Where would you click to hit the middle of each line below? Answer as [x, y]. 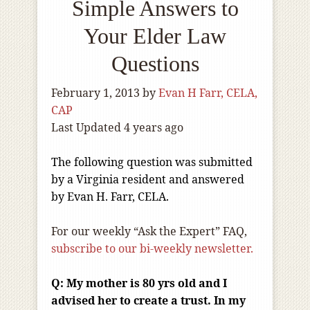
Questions [155, 64]
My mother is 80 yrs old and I [147, 283]
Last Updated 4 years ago [117, 128]
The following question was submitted [152, 162]
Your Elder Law [155, 36]
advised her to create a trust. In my [148, 301]
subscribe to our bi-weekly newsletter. [152, 249]
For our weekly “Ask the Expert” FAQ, [149, 231]
